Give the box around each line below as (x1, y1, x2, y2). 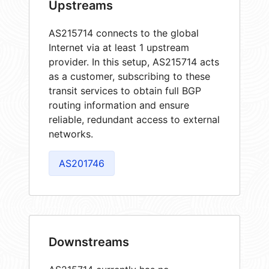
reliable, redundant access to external (49, 113, 220, 126)
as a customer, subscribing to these (49, 70, 210, 83)
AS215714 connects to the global (49, 27, 199, 40)
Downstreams (49, 235, 129, 250)
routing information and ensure (49, 99, 189, 112)
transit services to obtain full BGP (49, 85, 201, 97)
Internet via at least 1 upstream (49, 41, 189, 54)
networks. (49, 128, 93, 141)
